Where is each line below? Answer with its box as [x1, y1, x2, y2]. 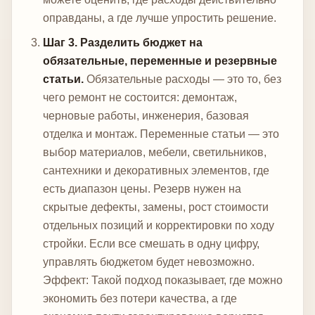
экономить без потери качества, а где [43, 292, 237, 304]
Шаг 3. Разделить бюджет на [43, 36, 202, 49]
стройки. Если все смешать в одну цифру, [43, 237, 259, 250]
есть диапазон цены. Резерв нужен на [43, 182, 241, 195]
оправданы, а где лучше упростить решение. [43, 11, 276, 24]
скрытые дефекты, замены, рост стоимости [43, 200, 269, 213]
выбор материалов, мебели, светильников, [43, 146, 266, 158]
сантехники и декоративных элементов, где [43, 164, 269, 176]
